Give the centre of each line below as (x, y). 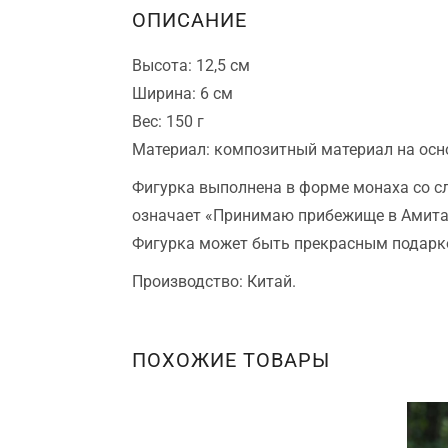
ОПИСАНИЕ (189, 19)
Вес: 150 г (168, 121)
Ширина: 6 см (182, 93)
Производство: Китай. (214, 281)
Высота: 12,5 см (191, 65)
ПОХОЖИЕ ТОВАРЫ (231, 359)
